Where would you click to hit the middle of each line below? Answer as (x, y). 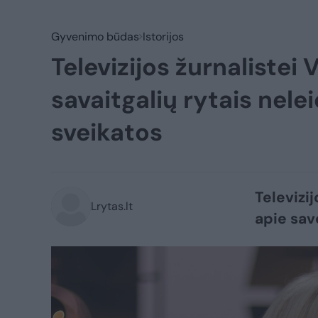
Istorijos (163, 37)
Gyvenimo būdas (95, 37)
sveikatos (107, 132)
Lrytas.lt (112, 206)
